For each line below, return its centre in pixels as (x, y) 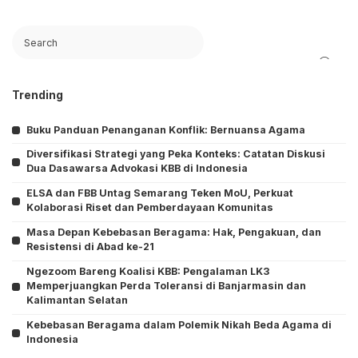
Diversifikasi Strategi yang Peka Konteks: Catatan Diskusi (176, 154)
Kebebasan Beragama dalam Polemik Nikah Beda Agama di (179, 325)
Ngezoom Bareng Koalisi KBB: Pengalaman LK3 (148, 272)
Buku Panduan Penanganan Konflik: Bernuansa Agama (166, 129)
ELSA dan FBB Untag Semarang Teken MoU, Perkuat (160, 193)
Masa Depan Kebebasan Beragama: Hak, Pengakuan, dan (174, 233)
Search (30, 34)
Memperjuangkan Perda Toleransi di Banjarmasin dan (166, 286)
